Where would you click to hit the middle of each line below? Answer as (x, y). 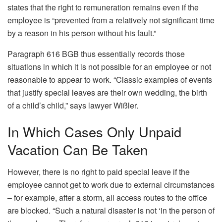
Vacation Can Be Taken (78, 150)
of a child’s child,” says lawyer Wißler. (73, 105)
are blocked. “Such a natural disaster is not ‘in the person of (111, 211)
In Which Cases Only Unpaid (94, 132)
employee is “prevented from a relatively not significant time (111, 20)
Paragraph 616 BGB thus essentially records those (96, 54)
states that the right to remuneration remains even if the (103, 7)
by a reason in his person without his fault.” (82, 33)
